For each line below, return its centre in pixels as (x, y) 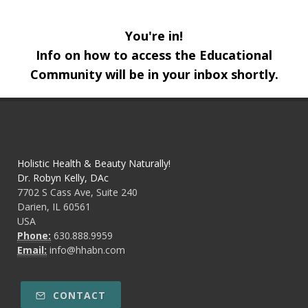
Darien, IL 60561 (54, 206)
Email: (32, 250)
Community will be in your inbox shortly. (154, 74)
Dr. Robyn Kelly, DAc (63, 177)
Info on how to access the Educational (154, 55)
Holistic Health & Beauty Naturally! (94, 163)
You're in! (154, 35)
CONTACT (78, 295)
